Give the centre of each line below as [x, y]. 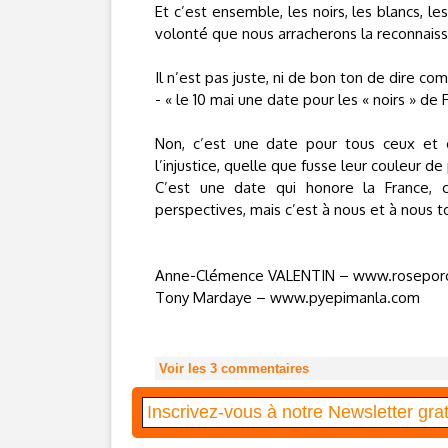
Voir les [184, 368]
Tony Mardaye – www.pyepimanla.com [287, 297]
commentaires [263, 368]
